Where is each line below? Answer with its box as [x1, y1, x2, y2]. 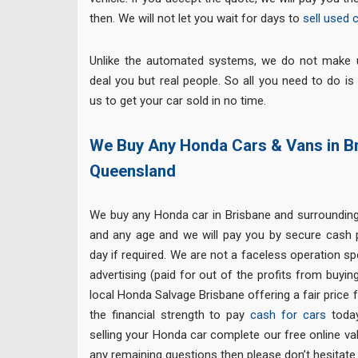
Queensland [89, 161, 176, 181]
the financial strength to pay [89, 308, 251, 323]
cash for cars [250, 308, 326, 323]
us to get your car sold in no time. [89, 93, 266, 108]
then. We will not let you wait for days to [89, 11, 303, 26]
